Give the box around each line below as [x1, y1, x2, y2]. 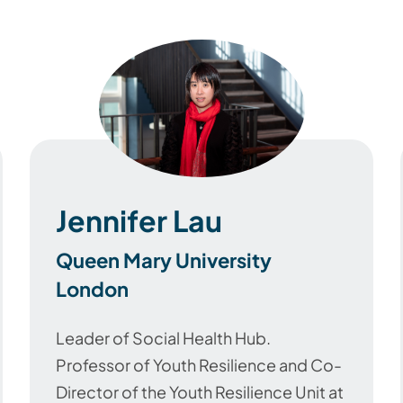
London [56, 276, 129, 302]
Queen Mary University [56, 247, 272, 273]
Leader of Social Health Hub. [56, 327, 271, 349]
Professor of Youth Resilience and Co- [56, 354, 342, 376]
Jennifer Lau [56, 202, 222, 239]
